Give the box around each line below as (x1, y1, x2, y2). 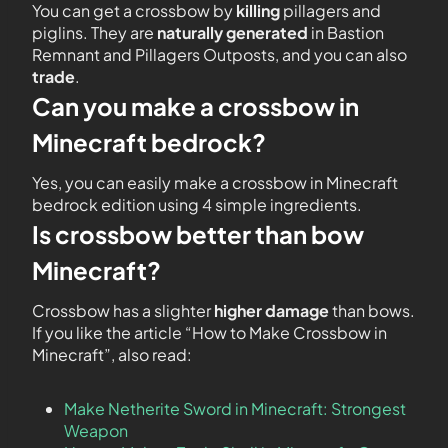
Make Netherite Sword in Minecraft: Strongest (64, 398, 406, 419)
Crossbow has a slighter (32, 300, 214, 321)
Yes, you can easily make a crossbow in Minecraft (32, 172, 398, 193)
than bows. (329, 300, 415, 321)
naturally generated (157, 22, 308, 43)
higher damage (214, 300, 329, 321)
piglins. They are (32, 22, 157, 43)
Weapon (64, 420, 128, 441)
